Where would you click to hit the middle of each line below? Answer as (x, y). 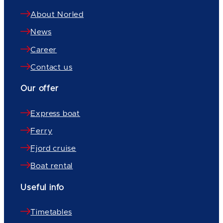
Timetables (51, 213)
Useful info (43, 187)
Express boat (56, 113)
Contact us (52, 67)
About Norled (57, 15)
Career (44, 50)
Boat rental (52, 166)
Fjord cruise (54, 149)
